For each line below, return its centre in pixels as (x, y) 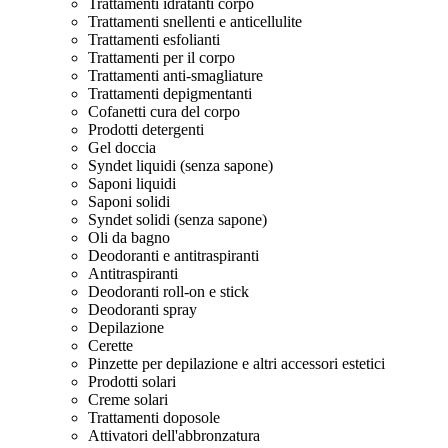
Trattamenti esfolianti (154, 39)
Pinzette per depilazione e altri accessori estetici (236, 363)
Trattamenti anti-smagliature (175, 75)
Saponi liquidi (132, 183)
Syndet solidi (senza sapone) (177, 219)
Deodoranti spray (142, 309)
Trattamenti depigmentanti (170, 93)
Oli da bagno (129, 237)
